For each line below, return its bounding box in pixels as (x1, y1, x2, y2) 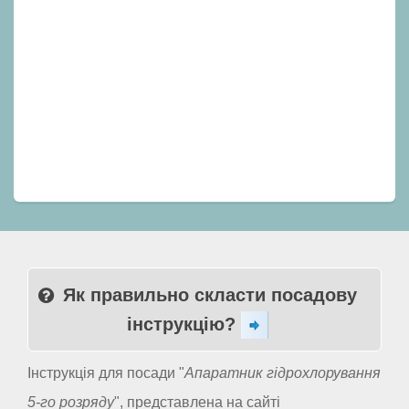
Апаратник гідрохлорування (184, 365, 381, 382)
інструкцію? (127, 313, 241, 334)
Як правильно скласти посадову (63, 284, 357, 305)
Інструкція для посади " (27, 365, 184, 382)
